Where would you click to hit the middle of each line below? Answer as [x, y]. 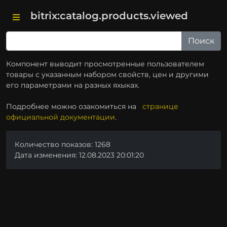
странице [160, 106]
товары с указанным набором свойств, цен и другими [107, 74]
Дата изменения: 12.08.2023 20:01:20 [79, 155]
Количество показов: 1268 [63, 144]
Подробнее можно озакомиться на [74, 106]
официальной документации [61, 117]
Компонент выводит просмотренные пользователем [105, 64]
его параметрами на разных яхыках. [73, 85]
